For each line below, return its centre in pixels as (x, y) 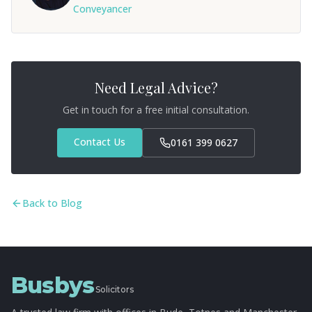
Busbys (53, 285)
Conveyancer (102, 9)
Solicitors (115, 289)
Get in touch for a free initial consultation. (156, 110)
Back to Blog (52, 203)
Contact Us (100, 142)
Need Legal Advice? (156, 87)
